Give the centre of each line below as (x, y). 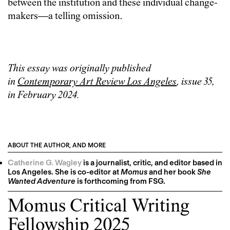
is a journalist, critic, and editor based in (152, 162)
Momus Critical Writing (99, 207)
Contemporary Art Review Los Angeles (97, 82)
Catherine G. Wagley (45, 162)
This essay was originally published (79, 69)
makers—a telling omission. (65, 16)
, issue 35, (196, 82)
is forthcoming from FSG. (120, 181)
